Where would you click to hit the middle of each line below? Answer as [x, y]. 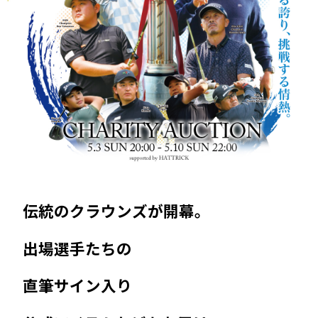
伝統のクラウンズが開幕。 [116, 211]
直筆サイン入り [77, 285]
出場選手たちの [77, 248]
